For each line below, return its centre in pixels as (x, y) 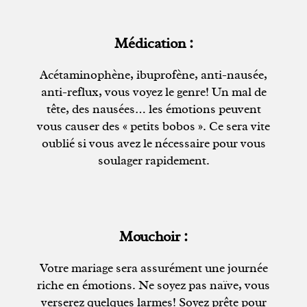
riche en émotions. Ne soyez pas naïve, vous (153, 285)
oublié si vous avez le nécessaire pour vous (153, 144)
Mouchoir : (153, 237)
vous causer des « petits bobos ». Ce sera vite (153, 126)
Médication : (153, 44)
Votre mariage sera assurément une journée (153, 268)
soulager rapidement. (153, 161)
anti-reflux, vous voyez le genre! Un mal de (153, 92)
